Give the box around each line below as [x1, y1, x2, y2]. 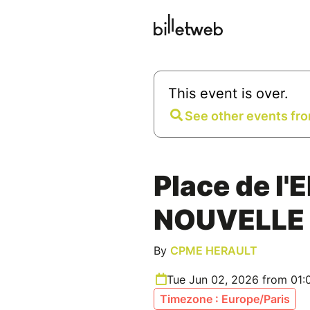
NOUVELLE [154, 203, 304, 237]
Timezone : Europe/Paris [160, 292, 290, 307]
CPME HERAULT [170, 244, 257, 258]
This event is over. [168, 85, 289, 102]
